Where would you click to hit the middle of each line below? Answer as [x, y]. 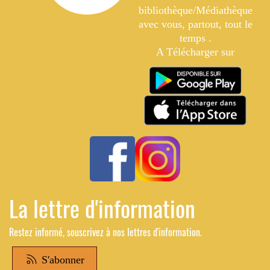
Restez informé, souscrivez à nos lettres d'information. [105, 232]
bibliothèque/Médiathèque [195, 10]
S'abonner [61, 260]
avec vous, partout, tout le [195, 24]
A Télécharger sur [195, 52]
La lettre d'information [102, 208]
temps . [195, 38]
